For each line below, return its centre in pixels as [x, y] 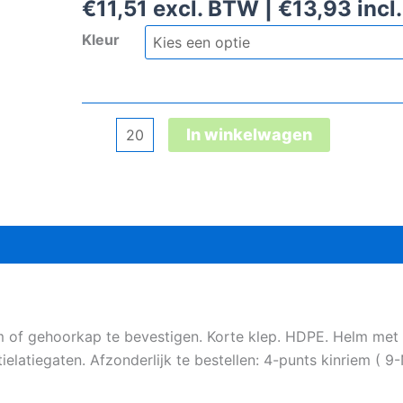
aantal [101, 198]
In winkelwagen [249, 134]
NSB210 [107, 152]
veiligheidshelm [133, 175]
